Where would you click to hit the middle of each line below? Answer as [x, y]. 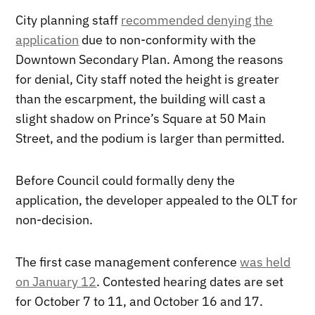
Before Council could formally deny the [126, 180]
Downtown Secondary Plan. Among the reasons [150, 59]
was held [265, 262]
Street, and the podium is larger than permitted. [150, 138]
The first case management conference [128, 262]
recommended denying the [197, 20]
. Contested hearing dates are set [190, 281]
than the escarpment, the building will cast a [141, 98]
